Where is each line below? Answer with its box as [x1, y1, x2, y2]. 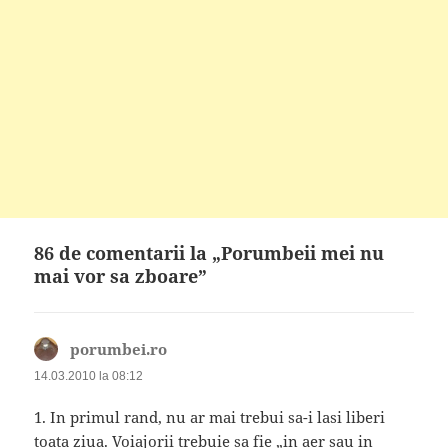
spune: [167, 339, 216, 360]
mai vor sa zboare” [34, 264, 208, 289]
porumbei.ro [70, 339, 168, 360]
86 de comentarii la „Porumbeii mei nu [34, 241, 385, 266]
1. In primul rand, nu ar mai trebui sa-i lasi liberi [34, 406, 386, 427]
